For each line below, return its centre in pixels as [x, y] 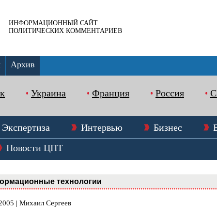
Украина [48, 93]
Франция [111, 93]
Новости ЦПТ [35, 148]
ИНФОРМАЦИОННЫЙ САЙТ [53, 23]
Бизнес [168, 127]
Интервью [102, 127]
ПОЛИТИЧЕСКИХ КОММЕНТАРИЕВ [65, 31]
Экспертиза [26, 127]
